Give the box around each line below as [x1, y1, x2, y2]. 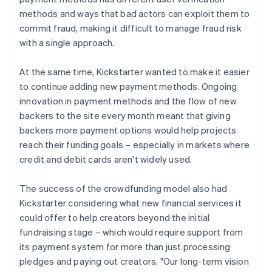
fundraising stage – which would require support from [19, 225, 243, 238]
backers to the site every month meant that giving [19, 109, 231, 121]
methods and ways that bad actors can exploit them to [19, 7, 250, 19]
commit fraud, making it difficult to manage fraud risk [19, 21, 242, 34]
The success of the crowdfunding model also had [19, 182, 228, 194]
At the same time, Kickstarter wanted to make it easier [19, 65, 250, 78]
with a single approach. [19, 36, 115, 49]
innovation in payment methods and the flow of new [19, 94, 237, 107]
